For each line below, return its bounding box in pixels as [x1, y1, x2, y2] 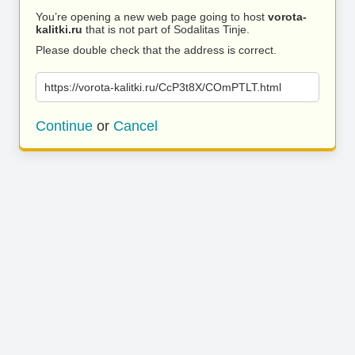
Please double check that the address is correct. [36, 44, 277, 56]
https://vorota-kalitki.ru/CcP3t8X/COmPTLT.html [44, 81, 281, 94]
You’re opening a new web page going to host [36, 10, 268, 23]
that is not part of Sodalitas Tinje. [82, 23, 250, 36]
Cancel [113, 118, 158, 134]
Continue [36, 118, 93, 134]
